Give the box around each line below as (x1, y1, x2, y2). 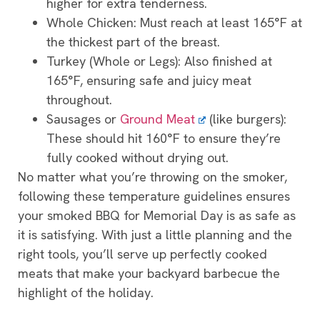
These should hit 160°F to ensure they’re (46, 130, 281, 147)
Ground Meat (120, 111, 195, 128)
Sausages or (46, 111, 120, 128)
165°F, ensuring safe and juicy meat (46, 72, 251, 89)
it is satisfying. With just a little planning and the (18, 226, 292, 244)
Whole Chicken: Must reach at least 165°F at (46, 14, 302, 31)
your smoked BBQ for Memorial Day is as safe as (18, 207, 296, 224)
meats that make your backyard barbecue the (18, 265, 280, 282)
